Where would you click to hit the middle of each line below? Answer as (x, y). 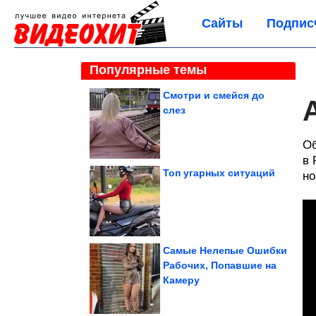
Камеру (181, 280)
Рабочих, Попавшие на (220, 265)
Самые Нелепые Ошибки (225, 250)
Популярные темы (148, 70)
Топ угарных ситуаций (219, 173)
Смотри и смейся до (214, 95)
